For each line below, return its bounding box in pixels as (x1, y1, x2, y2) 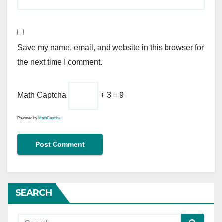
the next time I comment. (17, 57, 102, 66)
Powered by (17, 115, 38, 120)
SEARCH (15, 187, 52, 198)
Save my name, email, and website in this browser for (17, 43, 204, 52)
